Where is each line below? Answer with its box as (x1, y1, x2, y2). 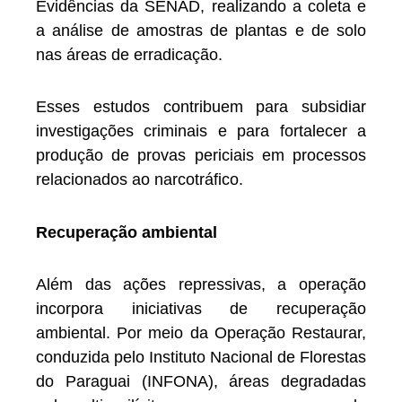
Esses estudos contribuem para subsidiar (36, 98, 366, 117)
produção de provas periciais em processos (36, 146, 366, 165)
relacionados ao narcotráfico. (36, 170, 243, 189)
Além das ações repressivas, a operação (36, 275, 366, 294)
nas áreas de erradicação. (36, 45, 223, 64)
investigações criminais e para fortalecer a (36, 122, 366, 141)
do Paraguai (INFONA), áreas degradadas (36, 372, 366, 391)
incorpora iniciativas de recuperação (36, 300, 366, 319)
